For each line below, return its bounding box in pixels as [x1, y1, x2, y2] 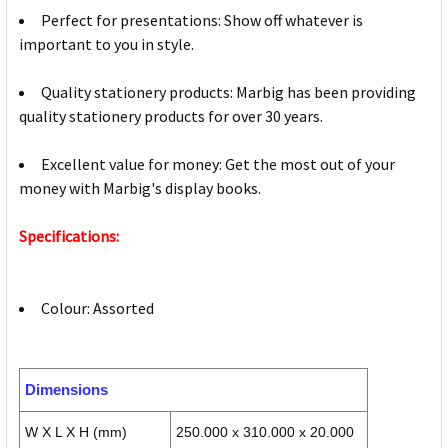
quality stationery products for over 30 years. [19, 106, 323, 127]
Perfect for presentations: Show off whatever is [41, 10, 363, 31]
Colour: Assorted [41, 298, 154, 319]
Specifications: [19, 226, 119, 247]
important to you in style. [19, 34, 194, 55]
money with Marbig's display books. [19, 178, 261, 199]
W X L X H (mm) [25, 424, 127, 441]
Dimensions [25, 381, 108, 399]
